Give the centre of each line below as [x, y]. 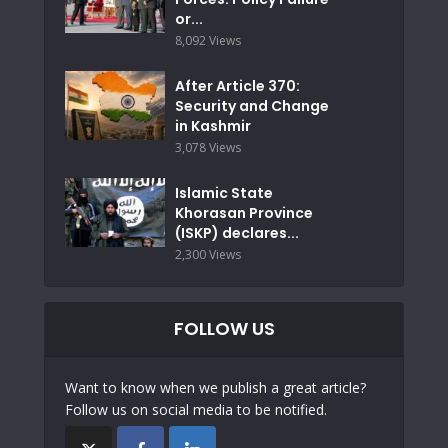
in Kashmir [213, 126]
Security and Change [252, 106]
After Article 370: [237, 86]
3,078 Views [208, 148]
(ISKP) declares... [237, 233]
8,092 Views [208, 41]
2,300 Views [208, 255]
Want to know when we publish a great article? [215, 388]
